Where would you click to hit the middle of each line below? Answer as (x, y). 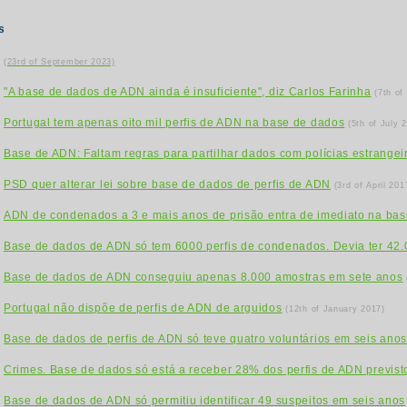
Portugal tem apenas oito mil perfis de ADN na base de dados (174, 123)
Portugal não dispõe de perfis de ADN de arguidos (143, 308)
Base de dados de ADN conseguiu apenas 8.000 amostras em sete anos (203, 277)
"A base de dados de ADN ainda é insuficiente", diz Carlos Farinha (188, 92)
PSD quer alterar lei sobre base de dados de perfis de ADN (167, 184)
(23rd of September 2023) (60, 62)
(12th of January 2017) (335, 309)
